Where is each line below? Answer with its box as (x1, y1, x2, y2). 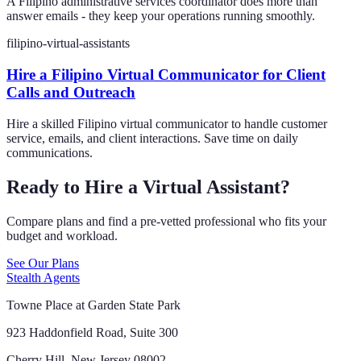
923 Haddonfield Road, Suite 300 (6, 325, 178, 339)
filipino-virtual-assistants (6, 36, 130, 51)
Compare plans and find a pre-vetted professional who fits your (6, 214, 326, 228)
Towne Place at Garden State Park (6, 297, 180, 312)
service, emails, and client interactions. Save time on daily (6, 131, 298, 145)
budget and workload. (6, 228, 118, 243)
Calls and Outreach (6, 84, 135, 102)
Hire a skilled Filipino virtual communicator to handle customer (6, 116, 327, 131)
